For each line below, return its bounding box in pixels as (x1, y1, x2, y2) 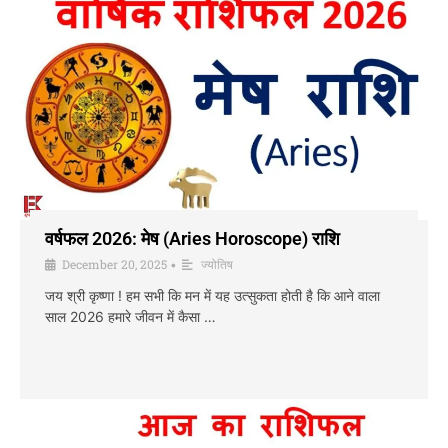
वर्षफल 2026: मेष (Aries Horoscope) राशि (45, 227, 340, 249)
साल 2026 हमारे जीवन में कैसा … (45, 307, 216, 325)
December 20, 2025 (62, 255, 167, 272)
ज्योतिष (201, 255, 233, 272)
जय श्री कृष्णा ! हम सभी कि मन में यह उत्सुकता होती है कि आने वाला (45, 286, 380, 304)
